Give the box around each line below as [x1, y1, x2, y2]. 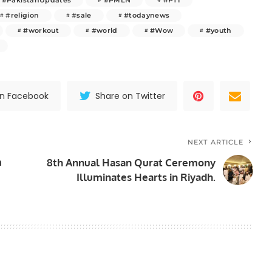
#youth [205, 25, 232, 35]
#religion [5, 10, 39, 19]
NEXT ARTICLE [188, 137, 244, 146]
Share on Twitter [95, 89, 166, 102]
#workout [23, 25, 59, 35]
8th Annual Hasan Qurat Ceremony [47, 155, 216, 169]
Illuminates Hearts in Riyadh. [76, 170, 216, 183]
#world [91, 25, 118, 35]
